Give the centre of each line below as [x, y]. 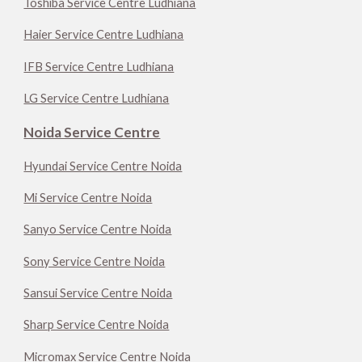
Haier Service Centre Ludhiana [104, 35]
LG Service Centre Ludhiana [97, 98]
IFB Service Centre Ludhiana [99, 66]
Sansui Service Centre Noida [98, 293]
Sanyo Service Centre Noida [98, 229]
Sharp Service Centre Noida [97, 325]
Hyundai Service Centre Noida [103, 166]
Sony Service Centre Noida [95, 261]
